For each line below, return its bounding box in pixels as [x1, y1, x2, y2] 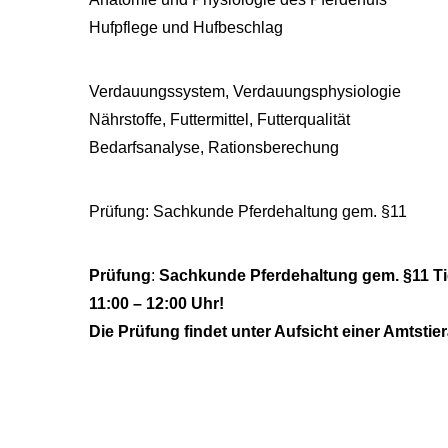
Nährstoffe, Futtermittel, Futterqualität [89, 110, 350, 128]
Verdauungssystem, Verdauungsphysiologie [89, 82, 401, 100]
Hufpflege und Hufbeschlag [89, 18, 283, 36]
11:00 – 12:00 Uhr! [89, 294, 224, 312]
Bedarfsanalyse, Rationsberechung [89, 138, 339, 156]
